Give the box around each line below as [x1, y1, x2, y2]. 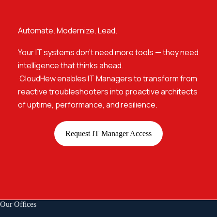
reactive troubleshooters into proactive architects [17, 86, 198, 97]
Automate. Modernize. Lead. [17, 25, 117, 36]
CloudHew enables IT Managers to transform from [17, 73, 197, 84]
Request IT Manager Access [65, 129, 152, 138]
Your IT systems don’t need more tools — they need [17, 47, 199, 58]
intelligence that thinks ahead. [17, 60, 124, 71]
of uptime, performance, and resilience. [17, 99, 157, 110]
